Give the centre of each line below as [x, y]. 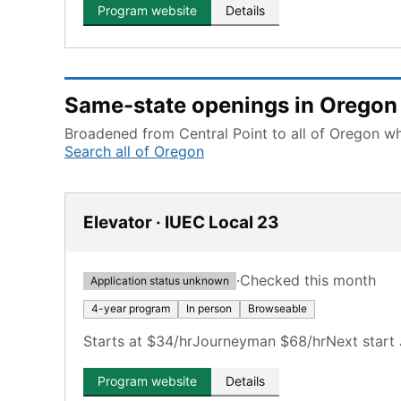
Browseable [277, 308]
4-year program [131, 308]
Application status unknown [160, 280]
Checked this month [308, 280]
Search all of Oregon [134, 151]
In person [209, 308]
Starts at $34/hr [138, 341]
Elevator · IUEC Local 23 [181, 222]
